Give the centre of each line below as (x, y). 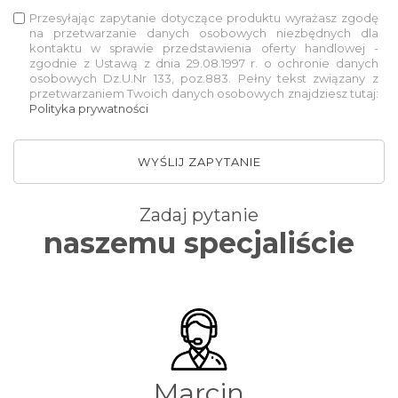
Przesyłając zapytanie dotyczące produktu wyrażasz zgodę (204, 18)
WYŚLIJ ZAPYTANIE (199, 162)
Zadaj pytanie (199, 215)
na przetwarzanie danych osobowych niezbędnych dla (204, 33)
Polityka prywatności (89, 109)
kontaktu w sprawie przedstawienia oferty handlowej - (204, 48)
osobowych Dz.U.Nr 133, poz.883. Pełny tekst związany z (204, 79)
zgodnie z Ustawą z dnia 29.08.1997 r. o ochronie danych (204, 64)
